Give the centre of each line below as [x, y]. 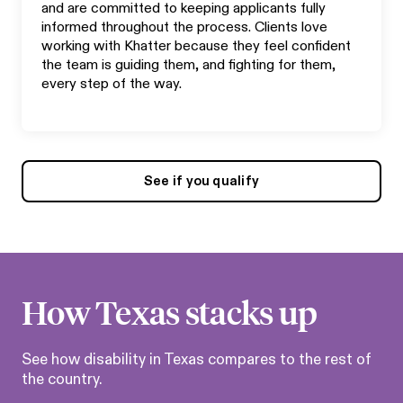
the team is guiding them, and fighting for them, [188, 65]
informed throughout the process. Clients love [184, 27]
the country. [62, 380]
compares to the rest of [288, 360]
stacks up [248, 312]
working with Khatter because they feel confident [196, 46]
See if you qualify [201, 181]
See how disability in [93, 360]
